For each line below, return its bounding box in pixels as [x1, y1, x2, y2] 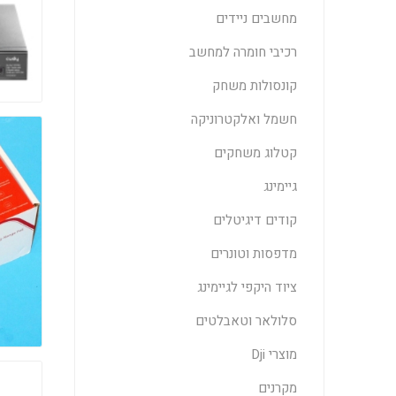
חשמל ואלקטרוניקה [191, 110, 298, 129]
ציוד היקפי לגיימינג [197, 278, 298, 297]
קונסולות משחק [212, 76, 298, 95]
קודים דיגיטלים [213, 210, 298, 230]
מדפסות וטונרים [210, 244, 298, 263]
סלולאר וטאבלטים [195, 311, 298, 331]
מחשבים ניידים [216, 9, 298, 28]
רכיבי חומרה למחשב [189, 42, 298, 62]
